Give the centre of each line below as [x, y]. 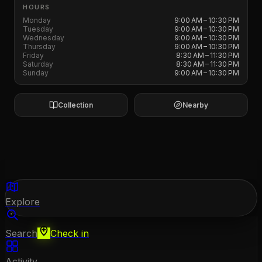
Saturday [38, 64]
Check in [70, 233]
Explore [23, 202]
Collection [75, 105]
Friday [33, 55]
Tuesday [38, 29]
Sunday [36, 73]
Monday [37, 20]
